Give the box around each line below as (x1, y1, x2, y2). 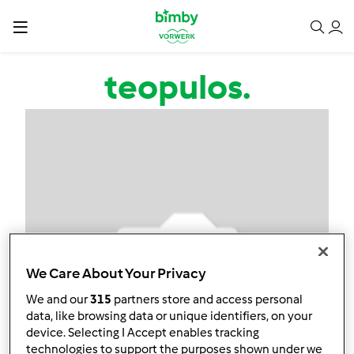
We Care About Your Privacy (26, 265, 207, 283)
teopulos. (104, 66, 250, 107)
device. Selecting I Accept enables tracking (26, 326, 260, 341)
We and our (26, 292, 91, 307)
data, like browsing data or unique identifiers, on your (26, 309, 313, 324)
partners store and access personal (111, 292, 303, 307)
